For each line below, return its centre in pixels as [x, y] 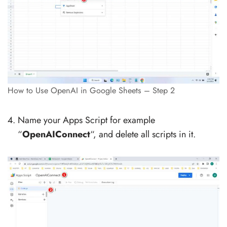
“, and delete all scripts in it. [143, 134]
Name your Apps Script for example [86, 120]
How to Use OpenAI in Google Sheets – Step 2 [91, 90]
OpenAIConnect [56, 134]
